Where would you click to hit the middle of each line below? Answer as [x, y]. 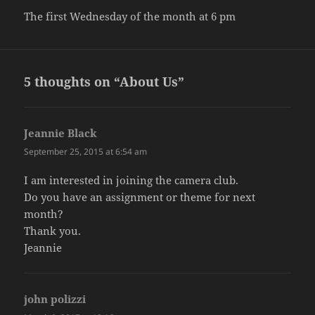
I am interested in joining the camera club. [131, 180]
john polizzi [55, 299]
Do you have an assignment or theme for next [140, 197]
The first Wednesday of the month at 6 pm [130, 17]
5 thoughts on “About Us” [104, 82]
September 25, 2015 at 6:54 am [86, 152]
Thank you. [53, 231]
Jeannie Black [61, 133]
